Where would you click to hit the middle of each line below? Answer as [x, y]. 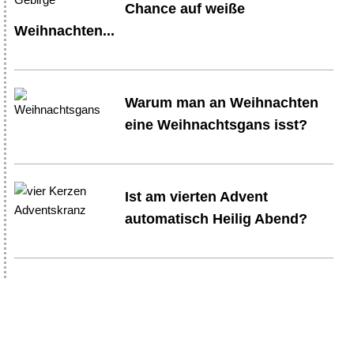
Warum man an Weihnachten [222, 102]
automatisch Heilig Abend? [217, 218]
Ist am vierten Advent [197, 196]
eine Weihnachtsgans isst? [217, 124]
